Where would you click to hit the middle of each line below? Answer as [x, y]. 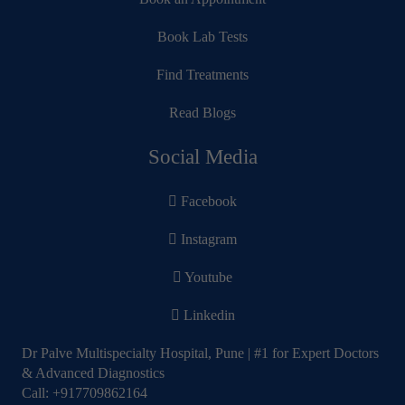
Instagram [207, 240]
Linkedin [207, 316]
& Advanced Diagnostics [93, 373]
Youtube [207, 278]
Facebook [207, 202]
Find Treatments [202, 75]
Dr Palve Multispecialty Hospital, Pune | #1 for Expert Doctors [200, 353]
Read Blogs [202, 113]
